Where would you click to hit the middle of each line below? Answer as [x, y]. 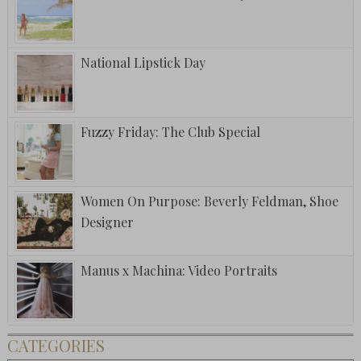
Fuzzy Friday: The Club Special [170, 131]
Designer [107, 222]
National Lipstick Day [143, 62]
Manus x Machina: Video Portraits [178, 270]
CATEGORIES [56, 345]
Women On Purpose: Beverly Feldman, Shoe [209, 201]
